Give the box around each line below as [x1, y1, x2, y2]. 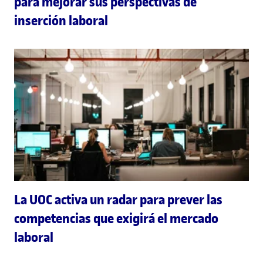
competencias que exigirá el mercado [14, 209, 218, 227]
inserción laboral [14, 11, 108, 29]
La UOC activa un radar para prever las [14, 190, 222, 208]
